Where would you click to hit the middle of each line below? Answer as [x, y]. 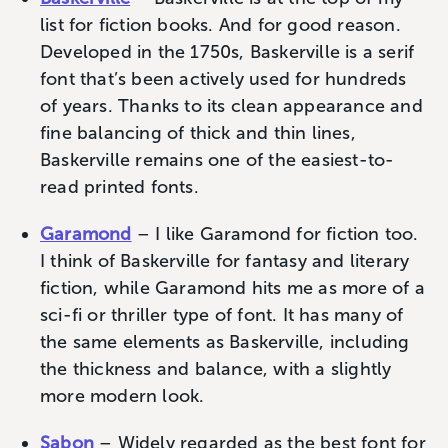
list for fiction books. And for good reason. [220, 24]
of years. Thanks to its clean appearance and [231, 105]
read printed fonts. [119, 186]
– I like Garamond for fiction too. [275, 233]
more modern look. [122, 395]
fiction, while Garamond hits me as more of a [232, 287]
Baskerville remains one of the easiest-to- [217, 159]
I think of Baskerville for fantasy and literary [225, 260]
